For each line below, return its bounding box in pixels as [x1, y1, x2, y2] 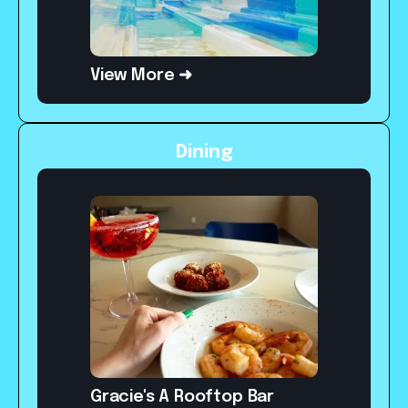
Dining [175, 143, 233, 163]
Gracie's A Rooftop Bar [90, 389, 275, 406]
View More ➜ [90, 67, 193, 85]
